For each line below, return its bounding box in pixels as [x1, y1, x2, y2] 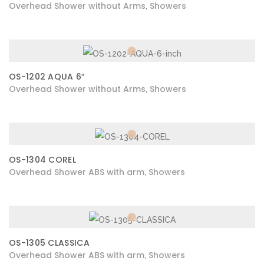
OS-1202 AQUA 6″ [9, 71, 85, 82]
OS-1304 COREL [9, 154, 76, 166]
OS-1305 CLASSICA [9, 237, 90, 249]
